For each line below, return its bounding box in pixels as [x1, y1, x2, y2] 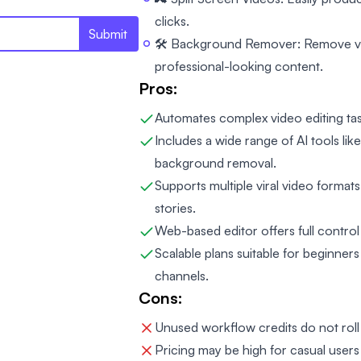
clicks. [155, 13, 189, 29]
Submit [89, 25, 127, 42]
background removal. [155, 155, 276, 171]
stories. [155, 200, 196, 216]
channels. [155, 268, 209, 284]
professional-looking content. [155, 58, 323, 74]
